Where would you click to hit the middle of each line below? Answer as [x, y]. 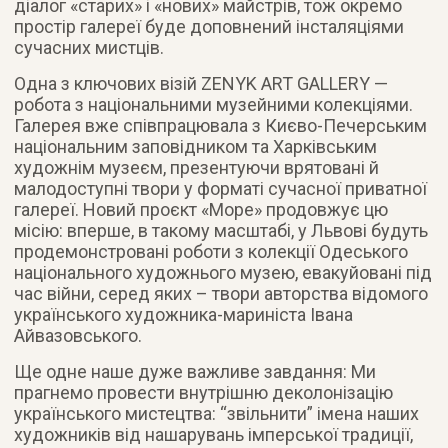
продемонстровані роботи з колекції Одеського [211, 251]
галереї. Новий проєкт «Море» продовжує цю [201, 209]
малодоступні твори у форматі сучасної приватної [221, 188]
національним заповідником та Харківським [196, 146]
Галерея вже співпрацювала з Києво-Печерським [221, 125]
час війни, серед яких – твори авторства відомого [221, 293]
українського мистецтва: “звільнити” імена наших [217, 413]
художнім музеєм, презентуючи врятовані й [197, 167]
